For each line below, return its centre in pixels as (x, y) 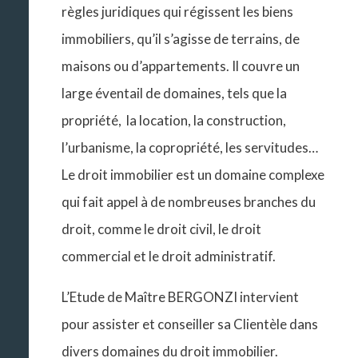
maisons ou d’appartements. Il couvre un (181, 66)
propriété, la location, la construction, (174, 121)
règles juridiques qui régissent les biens (178, 12)
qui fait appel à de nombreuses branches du (189, 202)
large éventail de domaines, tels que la (175, 93)
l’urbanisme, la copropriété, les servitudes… (190, 148)
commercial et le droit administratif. (169, 257)
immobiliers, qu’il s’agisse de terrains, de (181, 39)
